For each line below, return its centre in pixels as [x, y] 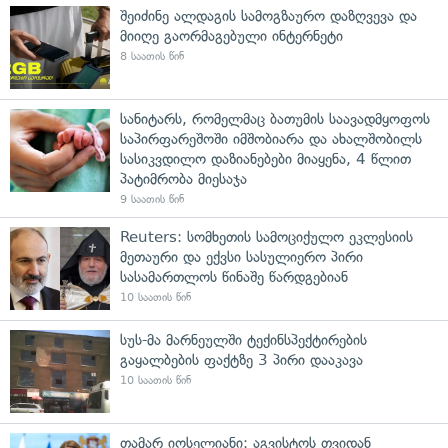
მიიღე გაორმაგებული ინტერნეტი [231, 36]
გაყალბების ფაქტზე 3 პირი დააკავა [241, 360]
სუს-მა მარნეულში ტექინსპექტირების [243, 340]
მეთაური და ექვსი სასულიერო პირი [241, 257]
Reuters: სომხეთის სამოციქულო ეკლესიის [266, 237]
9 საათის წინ [152, 200]
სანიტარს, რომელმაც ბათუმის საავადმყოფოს [275, 119]
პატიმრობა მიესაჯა [183, 179]
